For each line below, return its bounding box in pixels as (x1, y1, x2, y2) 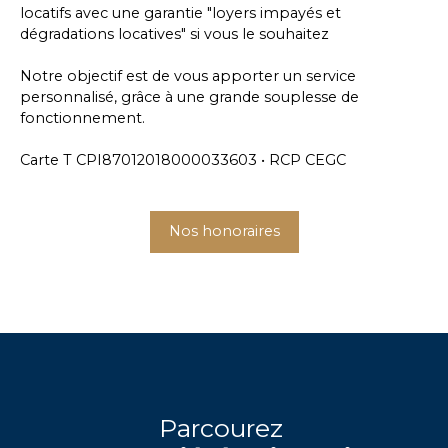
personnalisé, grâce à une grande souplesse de (20, 87, 359, 106)
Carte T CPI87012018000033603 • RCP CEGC (20, 150, 346, 169)
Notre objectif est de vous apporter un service (20, 66, 356, 85)
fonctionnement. (20, 108, 145, 127)
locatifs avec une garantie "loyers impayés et (20, 3, 341, 22)
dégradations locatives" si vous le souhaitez (20, 24, 329, 43)
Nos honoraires (168, 222, 280, 240)
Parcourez (158, 412, 290, 443)
